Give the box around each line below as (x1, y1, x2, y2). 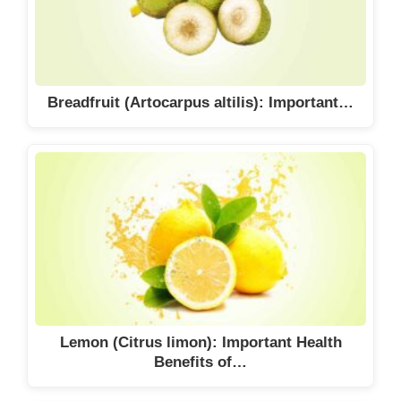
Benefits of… (154, 354, 247, 371)
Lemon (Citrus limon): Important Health (59, 334, 342, 352)
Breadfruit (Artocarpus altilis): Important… (47, 94, 354, 112)
